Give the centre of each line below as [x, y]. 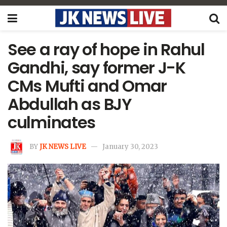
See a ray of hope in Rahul [106, 49]
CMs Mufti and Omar [87, 86]
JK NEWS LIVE [63, 146]
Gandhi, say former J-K [97, 68]
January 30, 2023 [130, 146]
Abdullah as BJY [70, 104]
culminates [52, 122]
